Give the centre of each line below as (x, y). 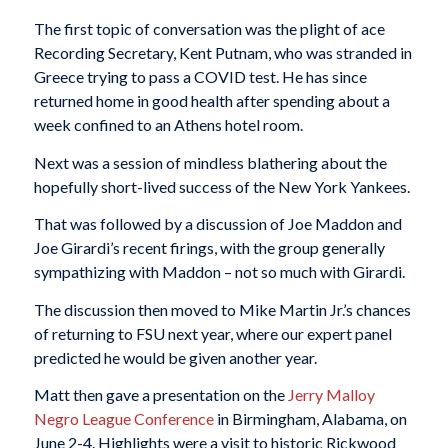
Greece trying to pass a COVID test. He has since (200, 77)
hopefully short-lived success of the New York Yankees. (221, 186)
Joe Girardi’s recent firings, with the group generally (209, 248)
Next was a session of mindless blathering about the (210, 162)
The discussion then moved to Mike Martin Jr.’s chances (222, 309)
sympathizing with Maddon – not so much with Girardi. (219, 272)
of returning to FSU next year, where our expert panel (212, 333)
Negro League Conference (123, 419)
